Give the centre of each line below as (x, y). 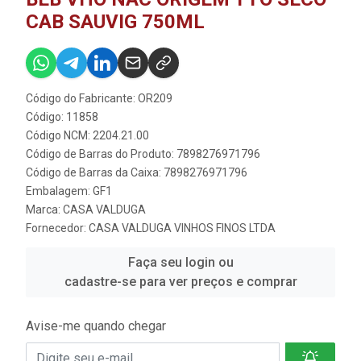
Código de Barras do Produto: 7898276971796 (143, 154)
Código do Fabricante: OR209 (99, 99)
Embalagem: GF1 (69, 191)
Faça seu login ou (180, 263)
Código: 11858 (62, 117)
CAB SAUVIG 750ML (115, 22)
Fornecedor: (57, 228)
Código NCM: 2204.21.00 (87, 136)
